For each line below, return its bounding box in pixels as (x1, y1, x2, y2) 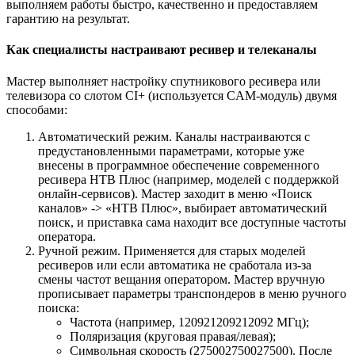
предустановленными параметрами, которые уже (38, 143, 304, 158)
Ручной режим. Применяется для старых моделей (38, 243, 306, 258)
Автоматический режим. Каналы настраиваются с (38, 129, 310, 143)
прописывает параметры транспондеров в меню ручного (38, 286, 346, 300)
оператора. (38, 229, 96, 243)
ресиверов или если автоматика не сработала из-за (38, 258, 311, 272)
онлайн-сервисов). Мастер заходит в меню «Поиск (38, 186, 312, 200)
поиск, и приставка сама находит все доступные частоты (38, 215, 346, 229)
